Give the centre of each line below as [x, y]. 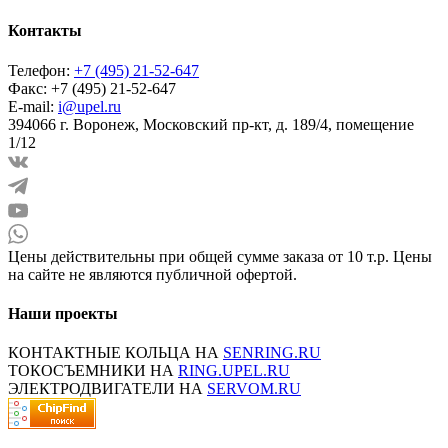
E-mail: [31, 106]
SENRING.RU [272, 353]
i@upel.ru [89, 106]
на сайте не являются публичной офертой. [152, 274]
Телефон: [39, 70]
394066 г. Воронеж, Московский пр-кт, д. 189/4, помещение [211, 124]
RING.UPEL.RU [234, 371]
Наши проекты [63, 313]
